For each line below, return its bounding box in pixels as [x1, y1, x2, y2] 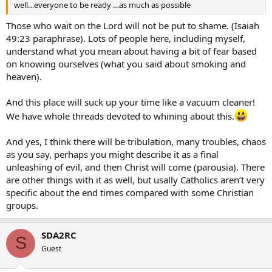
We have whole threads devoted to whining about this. [6, 109, 234, 122]
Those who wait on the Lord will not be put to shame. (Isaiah [6, 19, 259, 32]
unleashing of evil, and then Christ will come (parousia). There [6, 160, 265, 173]
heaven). [6, 70, 42, 83]
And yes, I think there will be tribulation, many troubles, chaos [6, 135, 266, 148]
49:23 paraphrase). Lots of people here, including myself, [6, 32, 245, 44]
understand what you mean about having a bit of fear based [6, 44, 257, 57]
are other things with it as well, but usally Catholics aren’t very [6, 173, 265, 186]
